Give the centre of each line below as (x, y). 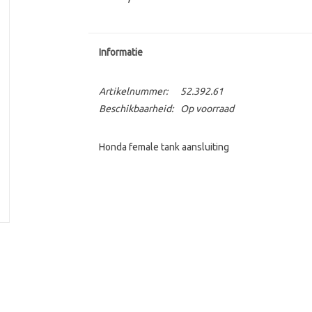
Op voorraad (207, 109)
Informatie (120, 52)
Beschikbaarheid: (136, 109)
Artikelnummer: (133, 91)
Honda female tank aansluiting (164, 147)
